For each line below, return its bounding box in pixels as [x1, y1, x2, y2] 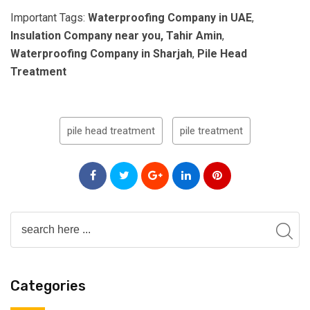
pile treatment [180, 124, 243, 137]
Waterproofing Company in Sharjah [10, 46, 192, 60]
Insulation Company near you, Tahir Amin [10, 28, 222, 42]
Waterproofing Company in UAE [88, 10, 252, 24]
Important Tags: [10, 10, 88, 24]
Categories [10, 277, 86, 294]
